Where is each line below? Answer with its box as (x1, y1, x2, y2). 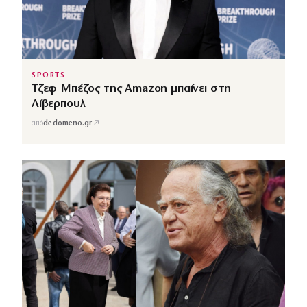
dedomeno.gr (43, 120, 93, 128)
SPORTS (32, 71, 66, 79)
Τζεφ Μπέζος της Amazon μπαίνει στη (32, 82, 232, 95)
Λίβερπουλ (32, 97, 86, 110)
